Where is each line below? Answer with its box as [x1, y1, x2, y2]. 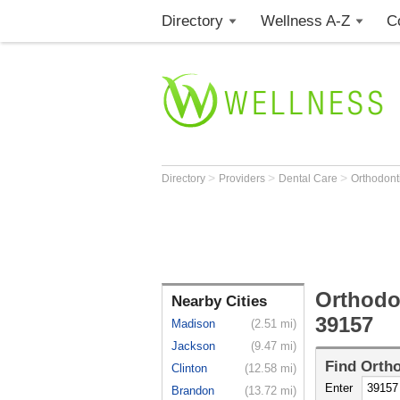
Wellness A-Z [260, 12, 350, 29]
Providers [219, 172, 268, 185]
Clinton [171, 362, 207, 375]
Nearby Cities [171, 293, 267, 310]
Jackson [171, 339, 215, 353]
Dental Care [279, 172, 340, 185]
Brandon [171, 384, 214, 397]
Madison [171, 317, 215, 330]
